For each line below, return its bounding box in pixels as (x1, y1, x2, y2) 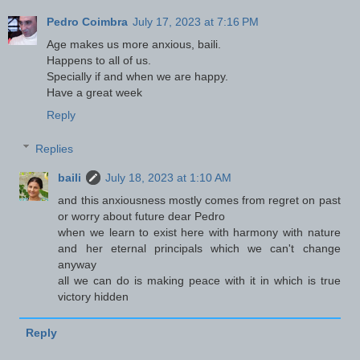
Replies (35, 141, 74, 155)
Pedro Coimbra (47, 15, 128, 29)
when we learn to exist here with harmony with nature (58, 225, 341, 239)
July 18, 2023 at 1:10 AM (105, 170, 232, 184)
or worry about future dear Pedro (58, 209, 226, 223)
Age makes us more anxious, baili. (47, 38, 221, 51)
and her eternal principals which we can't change (58, 241, 341, 255)
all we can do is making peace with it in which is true (58, 273, 341, 287)
